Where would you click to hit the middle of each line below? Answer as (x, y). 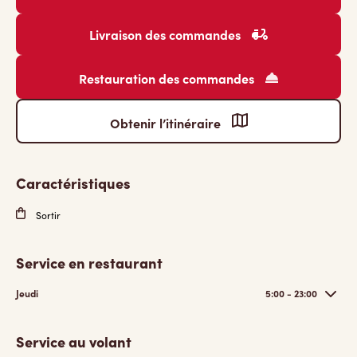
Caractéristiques (73, 183)
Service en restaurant (89, 263)
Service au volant (74, 341)
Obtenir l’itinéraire (167, 123)
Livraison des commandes (167, 34)
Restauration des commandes (168, 78)
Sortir (47, 215)
